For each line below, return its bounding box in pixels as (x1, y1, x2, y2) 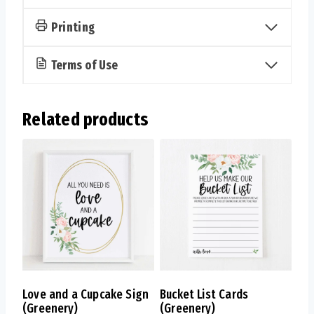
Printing (50, 20, 95, 36)
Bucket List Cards (160, 287, 249, 303)
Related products (22, 109, 149, 131)
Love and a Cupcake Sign (22, 287, 149, 303)
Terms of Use (50, 57, 118, 74)
